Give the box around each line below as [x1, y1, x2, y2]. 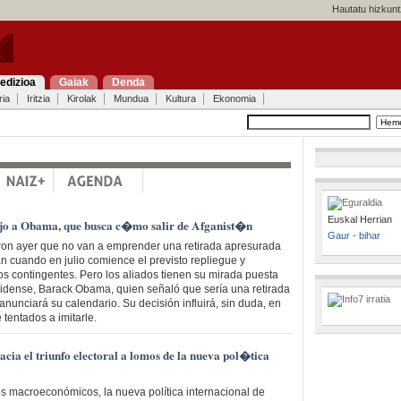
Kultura [165, 93, 196, 104]
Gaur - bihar [328, 230, 381, 242]
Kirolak [66, 93, 97, 104]
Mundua [113, 93, 149, 104]
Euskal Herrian [328, 214, 393, 226]
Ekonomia [212, 93, 256, 104]
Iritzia [26, 93, 50, 104]
